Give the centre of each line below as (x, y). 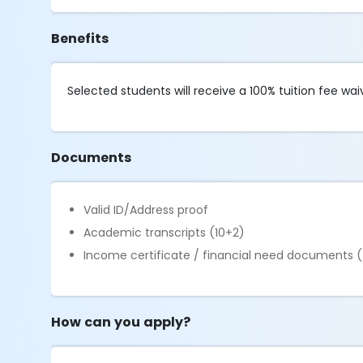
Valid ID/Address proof (146, 210)
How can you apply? (121, 322)
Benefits (80, 38)
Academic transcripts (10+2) (164, 233)
